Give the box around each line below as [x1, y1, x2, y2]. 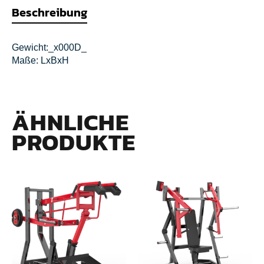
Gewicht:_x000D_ [12, 42, 87, 52]
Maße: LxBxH [12, 55, 69, 65]
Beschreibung [12, 3, 87, 21]
